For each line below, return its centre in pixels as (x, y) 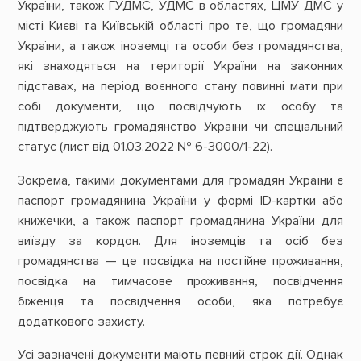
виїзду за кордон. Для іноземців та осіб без (180, 241)
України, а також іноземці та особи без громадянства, (180, 46)
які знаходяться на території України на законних (180, 66)
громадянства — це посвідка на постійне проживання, (180, 261)
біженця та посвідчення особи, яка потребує (180, 301)
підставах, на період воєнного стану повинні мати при (180, 87)
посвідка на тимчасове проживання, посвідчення (180, 281)
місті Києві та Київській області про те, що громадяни (180, 26)
